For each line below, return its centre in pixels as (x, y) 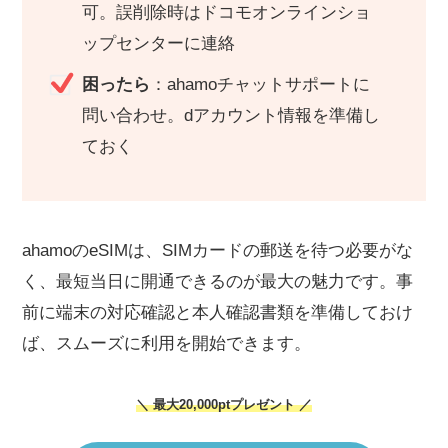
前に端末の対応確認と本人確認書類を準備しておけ (217, 313)
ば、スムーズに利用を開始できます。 (166, 344)
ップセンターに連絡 (158, 43)
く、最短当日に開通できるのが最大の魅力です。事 (217, 282)
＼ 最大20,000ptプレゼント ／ (224, 405)
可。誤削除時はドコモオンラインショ (226, 12)
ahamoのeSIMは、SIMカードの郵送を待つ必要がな (217, 251)
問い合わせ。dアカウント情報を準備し (230, 116)
